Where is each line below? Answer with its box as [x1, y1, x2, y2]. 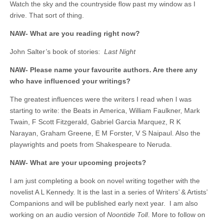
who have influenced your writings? [10, 77, 131, 85]
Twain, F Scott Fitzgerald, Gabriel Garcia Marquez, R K [10, 118, 181, 126]
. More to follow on [148, 211, 205, 219]
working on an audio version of [10, 211, 107, 219]
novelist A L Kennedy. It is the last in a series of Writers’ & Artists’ [10, 188, 207, 196]
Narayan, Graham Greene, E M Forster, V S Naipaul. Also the [10, 129, 200, 137]
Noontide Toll [107, 211, 148, 219]
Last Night [104, 48, 136, 55]
